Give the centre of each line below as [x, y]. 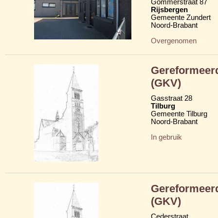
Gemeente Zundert [181, 17]
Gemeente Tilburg [179, 114]
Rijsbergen [169, 9]
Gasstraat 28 [172, 98]
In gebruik [166, 137]
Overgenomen [174, 41]
